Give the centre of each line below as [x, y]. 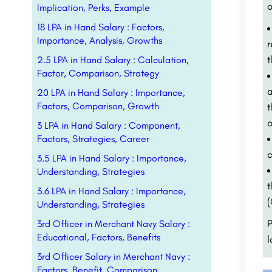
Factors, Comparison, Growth [98, 106]
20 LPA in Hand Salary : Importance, [111, 93]
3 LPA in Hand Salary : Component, [109, 125]
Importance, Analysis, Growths [100, 40]
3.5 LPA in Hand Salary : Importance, [112, 158]
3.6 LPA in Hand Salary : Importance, [111, 191]
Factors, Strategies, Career [93, 139]
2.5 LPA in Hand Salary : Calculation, [113, 60]
